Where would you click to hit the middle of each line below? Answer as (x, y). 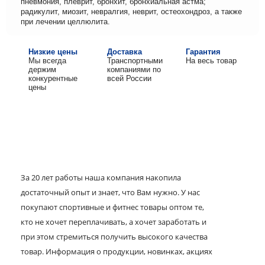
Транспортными (135, 61)
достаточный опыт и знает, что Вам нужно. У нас (110, 192)
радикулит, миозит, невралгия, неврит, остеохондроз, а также (131, 12)
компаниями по (134, 70)
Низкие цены (53, 52)
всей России (129, 78)
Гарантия (203, 52)
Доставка (124, 52)
